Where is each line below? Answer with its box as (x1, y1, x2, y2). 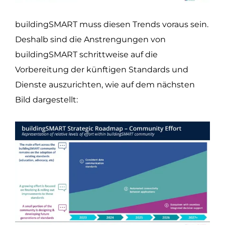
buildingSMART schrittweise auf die (15, 50, 158, 60)
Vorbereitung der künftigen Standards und (15, 65, 188, 75)
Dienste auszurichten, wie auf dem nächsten (15, 80, 195, 90)
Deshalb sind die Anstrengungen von (15, 35, 166, 45)
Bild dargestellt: (15, 95, 78, 105)
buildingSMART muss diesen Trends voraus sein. (15, 20, 208, 30)
